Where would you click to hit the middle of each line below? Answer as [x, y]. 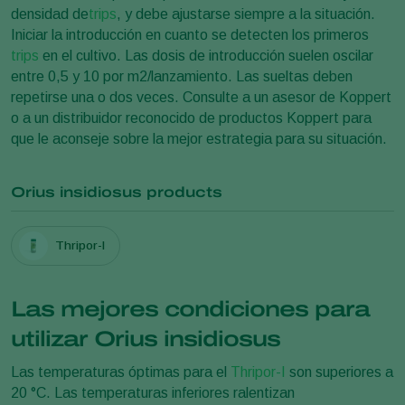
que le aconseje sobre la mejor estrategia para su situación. [199, 138]
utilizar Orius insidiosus [146, 339]
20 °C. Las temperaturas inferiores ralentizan [153, 392]
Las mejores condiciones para [190, 309]
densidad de [50, 14]
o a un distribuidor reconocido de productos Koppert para [191, 118]
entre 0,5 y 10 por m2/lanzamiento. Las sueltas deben [182, 76]
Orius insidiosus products [117, 192]
